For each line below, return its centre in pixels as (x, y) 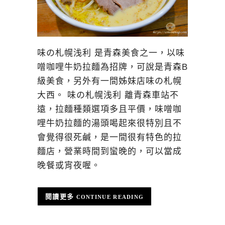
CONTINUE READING (110, 197)
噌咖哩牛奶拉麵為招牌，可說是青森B (113, 67)
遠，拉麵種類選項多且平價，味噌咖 (109, 109)
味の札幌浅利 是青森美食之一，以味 (111, 53)
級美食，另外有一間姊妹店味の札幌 (109, 81)
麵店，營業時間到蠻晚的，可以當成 (109, 151)
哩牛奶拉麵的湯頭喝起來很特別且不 (109, 123)
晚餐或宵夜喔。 (69, 165)
